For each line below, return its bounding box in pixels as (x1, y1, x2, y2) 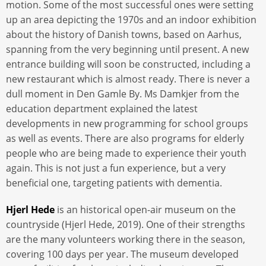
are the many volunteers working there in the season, (6, 232, 245, 246)
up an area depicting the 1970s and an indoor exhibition (6, 13, 256, 27)
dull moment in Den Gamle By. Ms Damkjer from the (6, 87, 239, 101)
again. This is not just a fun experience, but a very (6, 161, 226, 175)
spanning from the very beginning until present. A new (6, 43, 249, 56)
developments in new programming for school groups (6, 117, 248, 131)
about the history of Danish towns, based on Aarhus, (6, 28, 242, 42)
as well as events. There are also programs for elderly (6, 132, 244, 145)
